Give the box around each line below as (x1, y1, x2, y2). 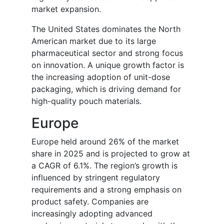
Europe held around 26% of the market (31, 136, 179, 147)
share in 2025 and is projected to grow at (31, 148, 190, 159)
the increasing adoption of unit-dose (31, 72, 170, 82)
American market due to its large (31, 36, 156, 46)
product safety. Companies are (31, 196, 148, 207)
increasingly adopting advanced (31, 208, 152, 219)
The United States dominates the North (31, 24, 180, 34)
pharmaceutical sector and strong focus (31, 48, 183, 58)
